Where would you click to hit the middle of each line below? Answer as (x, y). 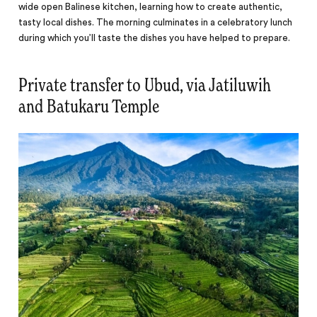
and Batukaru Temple (89, 107)
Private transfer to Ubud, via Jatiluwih (145, 86)
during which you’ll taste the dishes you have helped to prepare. (155, 38)
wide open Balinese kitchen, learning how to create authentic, (151, 7)
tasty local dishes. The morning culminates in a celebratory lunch (156, 22)
